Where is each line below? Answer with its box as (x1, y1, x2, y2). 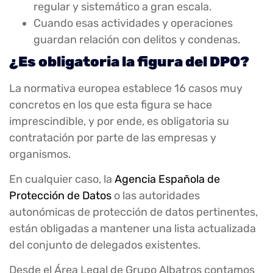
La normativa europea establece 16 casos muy (9, 81, 243, 95)
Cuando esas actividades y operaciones (34, 16, 233, 30)
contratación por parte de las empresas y (9, 130, 216, 144)
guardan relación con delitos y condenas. (34, 32, 241, 46)
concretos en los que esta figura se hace (9, 97, 212, 112)
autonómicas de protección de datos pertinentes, (9, 205, 258, 219)
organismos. (9, 147, 71, 161)
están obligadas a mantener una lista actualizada (9, 222, 256, 236)
